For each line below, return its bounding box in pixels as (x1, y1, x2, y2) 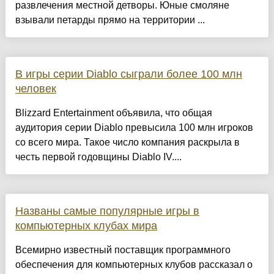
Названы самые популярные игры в (15, 205, 199, 218)
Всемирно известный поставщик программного (15, 245, 231, 256)
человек (15, 83, 56, 95)
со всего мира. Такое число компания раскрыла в (15, 137, 240, 148)
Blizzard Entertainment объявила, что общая (15, 108, 212, 119)
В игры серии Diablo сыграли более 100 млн (15, 68, 242, 81)
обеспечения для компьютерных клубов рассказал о (15, 259, 253, 270)
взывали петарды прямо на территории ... (15, 15, 205, 26)
